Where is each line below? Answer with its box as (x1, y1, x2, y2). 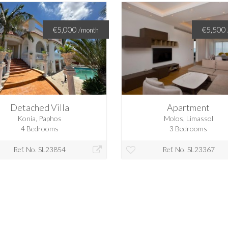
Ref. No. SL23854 (13, 145, 66, 154)
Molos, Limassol (163, 113, 213, 123)
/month (78, 26, 99, 35)
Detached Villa (10, 101, 69, 113)
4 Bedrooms (20, 124, 59, 133)
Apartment (167, 101, 210, 113)
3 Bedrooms (169, 124, 208, 133)
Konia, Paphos (17, 113, 62, 123)
